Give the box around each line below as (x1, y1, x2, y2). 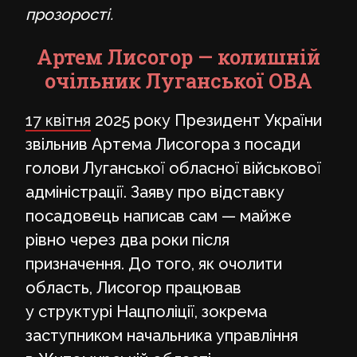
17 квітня (25, 110, 91, 130)
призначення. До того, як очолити (25, 253, 282, 273)
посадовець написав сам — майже (25, 206, 292, 226)
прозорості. (25, 5, 113, 24)
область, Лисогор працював (25, 277, 241, 297)
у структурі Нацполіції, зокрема (25, 301, 267, 321)
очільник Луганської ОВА (45, 68, 312, 94)
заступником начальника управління (25, 325, 298, 345)
